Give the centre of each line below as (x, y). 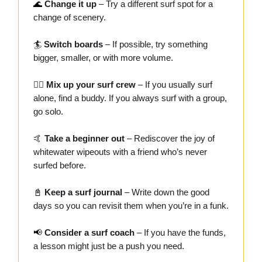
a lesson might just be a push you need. (109, 246)
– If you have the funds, (180, 233)
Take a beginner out (85, 139)
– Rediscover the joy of (170, 139)
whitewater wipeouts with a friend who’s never (120, 152)
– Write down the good (166, 192)
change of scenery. (70, 18)
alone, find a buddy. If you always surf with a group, (130, 98)
